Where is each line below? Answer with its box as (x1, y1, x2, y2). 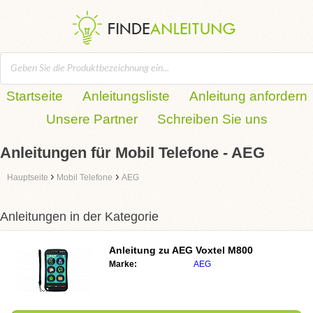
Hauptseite (7, 173, 50, 182)
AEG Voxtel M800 (172, 245, 253, 256)
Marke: (109, 259, 137, 269)
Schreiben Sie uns (156, 112, 268, 126)
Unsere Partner (45, 112, 138, 126)
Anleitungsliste (82, 89, 170, 103)
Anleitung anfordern (189, 89, 307, 103)
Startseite (6, 89, 63, 103)
